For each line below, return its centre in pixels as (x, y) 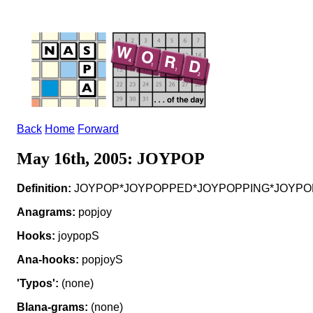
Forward (98, 129)
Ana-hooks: (48, 259)
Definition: (44, 188)
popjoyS (101, 259)
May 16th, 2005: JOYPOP (111, 158)
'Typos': (38, 283)
